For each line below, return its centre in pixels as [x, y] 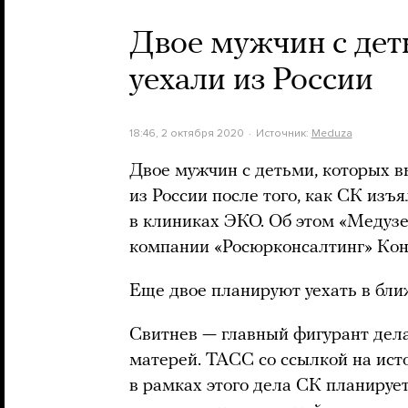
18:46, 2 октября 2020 [187, 133]
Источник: [283, 133]
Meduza [331, 133]
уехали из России [251, 81]
